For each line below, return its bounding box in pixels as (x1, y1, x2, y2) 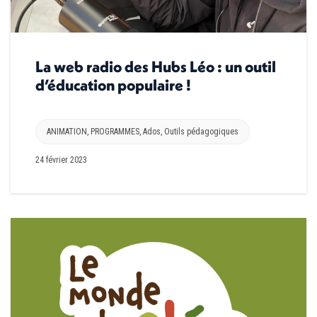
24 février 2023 (35, 154, 87, 165)
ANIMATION (47, 126, 87, 137)
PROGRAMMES (91, 126, 139, 137)
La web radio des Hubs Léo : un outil (35, 56, 276, 76)
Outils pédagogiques (164, 126, 238, 137)
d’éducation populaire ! (35, 74, 191, 95)
